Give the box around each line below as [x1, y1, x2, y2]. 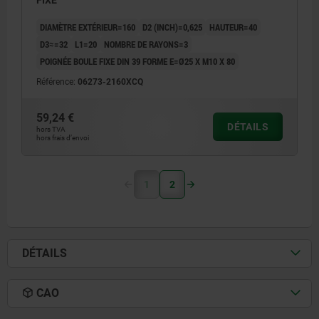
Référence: [36, 77, 78, 88]
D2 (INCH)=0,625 [142, 21, 202, 34]
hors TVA [36, 125, 66, 134]
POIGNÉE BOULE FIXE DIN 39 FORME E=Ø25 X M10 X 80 [40, 55, 235, 68]
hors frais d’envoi [36, 134, 89, 142]
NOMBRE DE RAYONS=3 [104, 38, 188, 51]
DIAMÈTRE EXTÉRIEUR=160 [40, 21, 135, 34]
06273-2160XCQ [78, 77, 143, 88]
